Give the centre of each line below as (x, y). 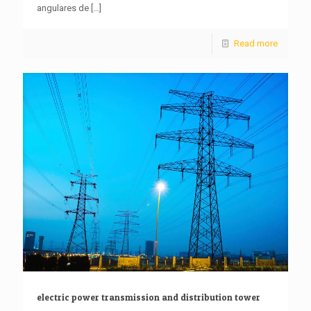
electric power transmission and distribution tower (149, 297)
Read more (256, 43)
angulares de (63, 8)
